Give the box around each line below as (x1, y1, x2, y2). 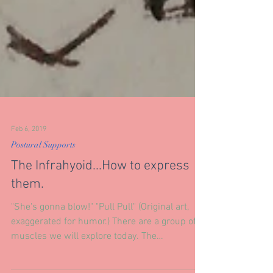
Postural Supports (11, 205, 76, 216)
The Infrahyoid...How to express (11, 224, 190, 240)
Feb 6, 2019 (11, 191, 46, 199)
